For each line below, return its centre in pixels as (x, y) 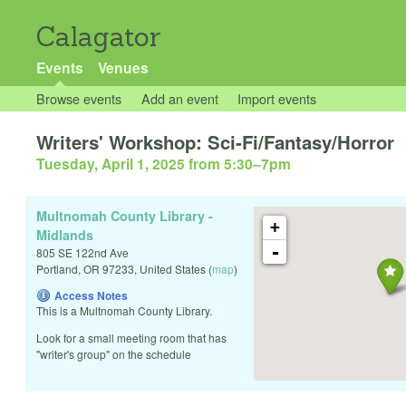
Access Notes (91, 296)
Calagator (99, 37)
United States (173, 269)
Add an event (179, 98)
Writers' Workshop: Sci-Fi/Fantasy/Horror (215, 142)
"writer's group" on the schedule (114, 354)
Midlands (65, 235)
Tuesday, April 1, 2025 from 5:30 (145, 164)
